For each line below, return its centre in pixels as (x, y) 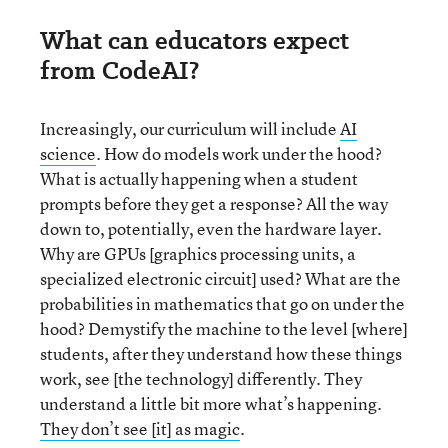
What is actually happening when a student (199, 178)
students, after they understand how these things (221, 353)
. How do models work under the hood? (239, 153)
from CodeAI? (119, 70)
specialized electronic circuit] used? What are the (220, 278)
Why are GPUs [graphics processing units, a (198, 253)
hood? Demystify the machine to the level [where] (224, 328)
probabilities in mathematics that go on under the (222, 303)
